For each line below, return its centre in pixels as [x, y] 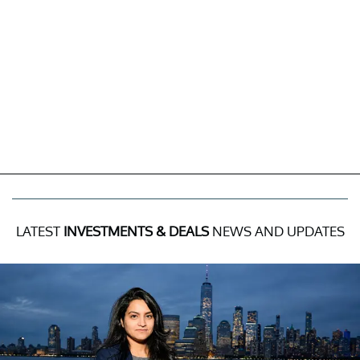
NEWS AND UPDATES [276, 231]
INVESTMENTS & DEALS [136, 231]
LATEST [39, 231]
